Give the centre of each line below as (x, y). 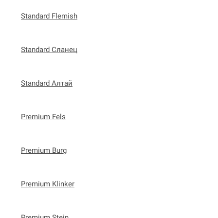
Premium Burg (44, 150)
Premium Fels (43, 117)
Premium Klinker (48, 184)
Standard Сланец (49, 49)
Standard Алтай (47, 83)
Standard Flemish (49, 16)
